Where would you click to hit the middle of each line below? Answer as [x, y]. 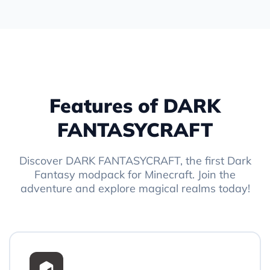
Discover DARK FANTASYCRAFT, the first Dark [135, 160]
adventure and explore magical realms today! [135, 188]
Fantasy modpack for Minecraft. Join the [135, 174]
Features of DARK [135, 105]
